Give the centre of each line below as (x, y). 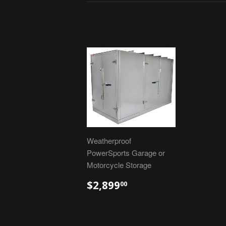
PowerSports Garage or (126, 153)
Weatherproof (109, 140)
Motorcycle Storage (119, 165)
